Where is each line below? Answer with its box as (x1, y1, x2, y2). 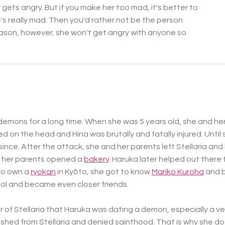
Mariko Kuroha (152, 168, 204, 176)
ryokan (31, 168, 56, 176)
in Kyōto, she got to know (56, 168, 152, 176)
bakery (84, 155, 109, 164)
